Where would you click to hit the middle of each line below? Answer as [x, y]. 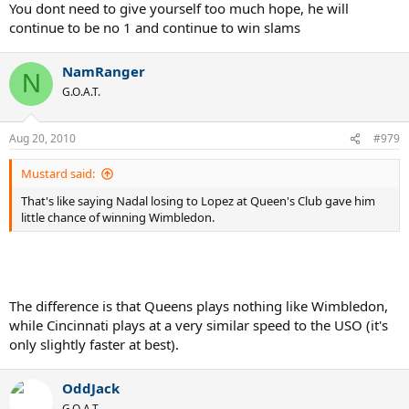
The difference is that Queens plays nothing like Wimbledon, [199, 305]
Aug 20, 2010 [42, 139]
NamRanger [104, 71]
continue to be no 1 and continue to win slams [155, 27]
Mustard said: [58, 174]
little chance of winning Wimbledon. [118, 218]
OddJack [91, 388]
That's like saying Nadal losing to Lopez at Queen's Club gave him [198, 201]
